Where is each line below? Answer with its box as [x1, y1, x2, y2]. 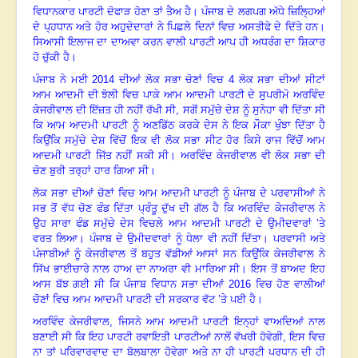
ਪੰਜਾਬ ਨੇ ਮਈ [33, 74, 93, 86]
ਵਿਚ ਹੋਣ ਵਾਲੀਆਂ [251, 278, 325, 291]
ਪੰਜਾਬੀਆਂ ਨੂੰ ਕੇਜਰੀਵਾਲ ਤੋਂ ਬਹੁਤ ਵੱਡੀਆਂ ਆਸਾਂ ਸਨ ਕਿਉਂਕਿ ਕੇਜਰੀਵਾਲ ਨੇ [33, 248, 325, 261]
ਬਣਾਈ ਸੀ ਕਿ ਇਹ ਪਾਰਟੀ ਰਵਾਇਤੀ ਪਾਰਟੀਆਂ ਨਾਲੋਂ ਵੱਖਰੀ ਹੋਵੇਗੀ [33, 331, 283, 344]
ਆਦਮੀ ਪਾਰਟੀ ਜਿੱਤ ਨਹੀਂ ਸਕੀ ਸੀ [33, 149, 169, 162]
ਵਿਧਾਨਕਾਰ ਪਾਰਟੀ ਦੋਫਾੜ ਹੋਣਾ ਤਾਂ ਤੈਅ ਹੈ [33, 6, 192, 18]
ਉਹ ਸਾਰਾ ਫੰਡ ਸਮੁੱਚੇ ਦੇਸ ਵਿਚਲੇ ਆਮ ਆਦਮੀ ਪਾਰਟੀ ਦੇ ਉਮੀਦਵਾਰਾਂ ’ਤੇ [33, 217, 325, 230]
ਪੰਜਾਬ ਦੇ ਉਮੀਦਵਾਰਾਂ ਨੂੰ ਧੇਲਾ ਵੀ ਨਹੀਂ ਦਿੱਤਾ [89, 233, 262, 245]
